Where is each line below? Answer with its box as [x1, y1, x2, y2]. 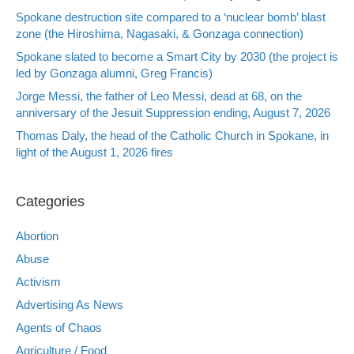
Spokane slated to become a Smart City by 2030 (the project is [16, 49, 338, 63]
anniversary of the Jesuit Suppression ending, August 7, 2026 [16, 105, 330, 119]
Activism [16, 274, 61, 288]
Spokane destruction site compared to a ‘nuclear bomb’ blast [16, 9, 326, 24]
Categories [16, 193, 85, 209]
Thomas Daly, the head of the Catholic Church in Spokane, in [16, 128, 329, 142]
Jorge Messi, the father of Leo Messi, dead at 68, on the [16, 88, 302, 103]
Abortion [16, 228, 58, 243]
